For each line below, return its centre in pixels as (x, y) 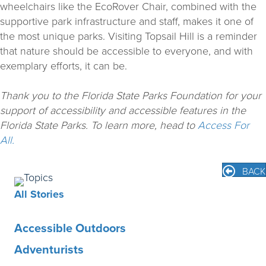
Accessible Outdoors (70, 227)
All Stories (39, 194)
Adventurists (49, 249)
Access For (224, 124)
